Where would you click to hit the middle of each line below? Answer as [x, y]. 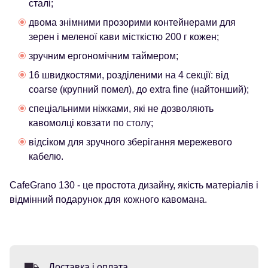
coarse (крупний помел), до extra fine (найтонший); [139, 89]
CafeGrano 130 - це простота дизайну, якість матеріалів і [134, 185]
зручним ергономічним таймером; [103, 56]
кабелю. [46, 156]
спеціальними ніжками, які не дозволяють [121, 109]
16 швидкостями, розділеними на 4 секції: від [129, 75]
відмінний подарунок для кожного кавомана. [108, 200]
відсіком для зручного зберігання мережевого [130, 142]
